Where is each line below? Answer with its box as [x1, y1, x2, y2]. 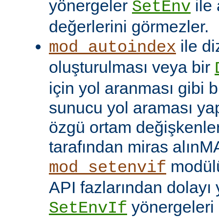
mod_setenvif [49, 158, 166, 177]
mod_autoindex [49, 38, 176, 57]
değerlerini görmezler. [49, 17, 209, 36]
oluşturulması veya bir [49, 57, 215, 76]
